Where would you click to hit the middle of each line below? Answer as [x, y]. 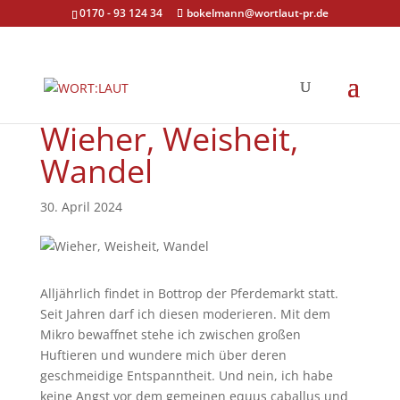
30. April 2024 [81, 207]
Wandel [96, 171]
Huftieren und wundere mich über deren [163, 355]
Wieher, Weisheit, [169, 139]
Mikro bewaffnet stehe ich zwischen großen [170, 334]
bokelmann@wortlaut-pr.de [257, 13]
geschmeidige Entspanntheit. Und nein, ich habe [186, 375]
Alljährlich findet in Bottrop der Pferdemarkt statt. [189, 293]
